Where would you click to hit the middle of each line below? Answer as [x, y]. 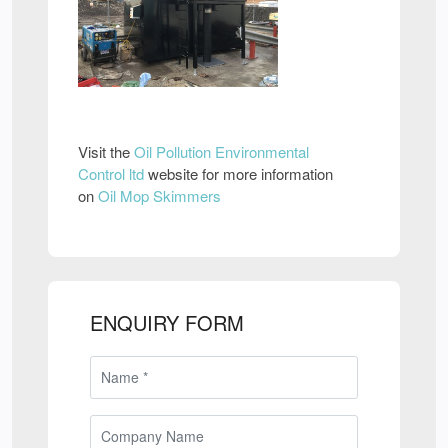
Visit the [106, 151]
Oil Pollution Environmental [221, 151]
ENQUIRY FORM [167, 322]
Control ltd [111, 173]
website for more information [238, 173]
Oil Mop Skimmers [159, 195]
